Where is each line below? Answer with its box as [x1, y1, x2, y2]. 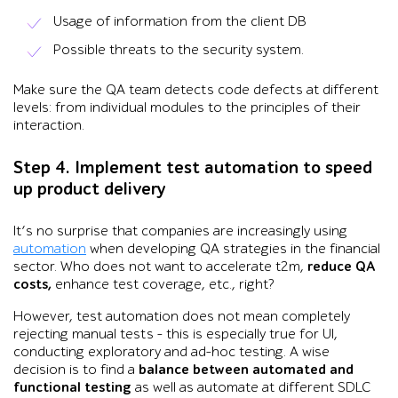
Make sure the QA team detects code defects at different [13, 80, 378, 99]
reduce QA [307, 257, 375, 275]
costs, [13, 275, 52, 293]
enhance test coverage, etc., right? [52, 275, 275, 293]
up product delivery [13, 178, 166, 200]
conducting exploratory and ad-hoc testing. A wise [13, 342, 330, 361]
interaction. [13, 115, 84, 134]
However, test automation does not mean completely [13, 306, 350, 325]
